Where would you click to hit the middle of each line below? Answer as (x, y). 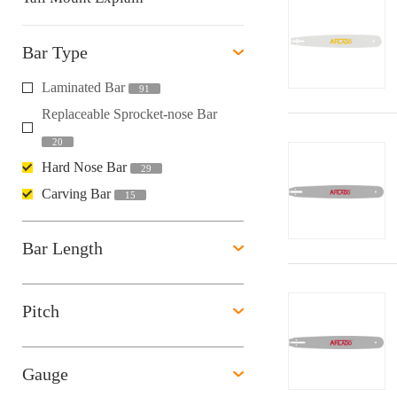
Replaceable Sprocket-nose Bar (129, 114)
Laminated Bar (85, 87)
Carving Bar (78, 194)
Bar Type (55, 52)
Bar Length (62, 248)
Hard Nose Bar (86, 167)
